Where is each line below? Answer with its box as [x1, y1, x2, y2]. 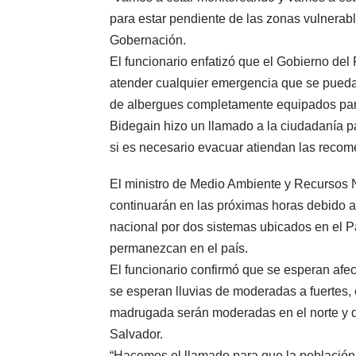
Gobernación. [110, 33, 186, 48]
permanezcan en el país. [110, 242, 248, 256]
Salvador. [110, 327, 163, 342]
